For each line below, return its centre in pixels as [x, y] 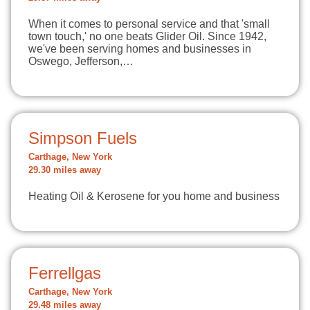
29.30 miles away [65, 170]
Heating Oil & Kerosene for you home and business [154, 196]
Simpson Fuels [83, 138]
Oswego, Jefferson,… [81, 61]
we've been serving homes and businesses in [140, 49]
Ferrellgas [65, 273]
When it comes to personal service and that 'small [149, 24]
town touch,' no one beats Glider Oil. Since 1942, [147, 36]
